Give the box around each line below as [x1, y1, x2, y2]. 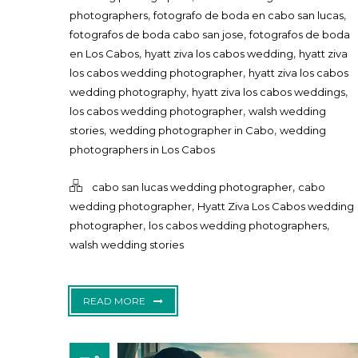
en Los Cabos [70, 47, 139, 61]
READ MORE [83, 295, 145, 308]
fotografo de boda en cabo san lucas [153, 9, 344, 22]
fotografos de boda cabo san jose [70, 28, 244, 42]
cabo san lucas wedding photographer [92, 181, 292, 194]
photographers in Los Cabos [70, 143, 215, 157]
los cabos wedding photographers [149, 219, 327, 233]
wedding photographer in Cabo [109, 124, 274, 137]
